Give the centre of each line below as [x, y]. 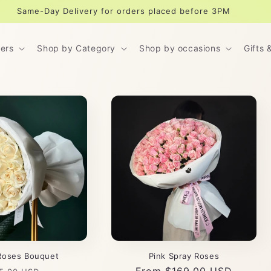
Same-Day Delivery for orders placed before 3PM [123, 11]
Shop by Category [76, 48]
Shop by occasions [180, 48]
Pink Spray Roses [184, 256]
